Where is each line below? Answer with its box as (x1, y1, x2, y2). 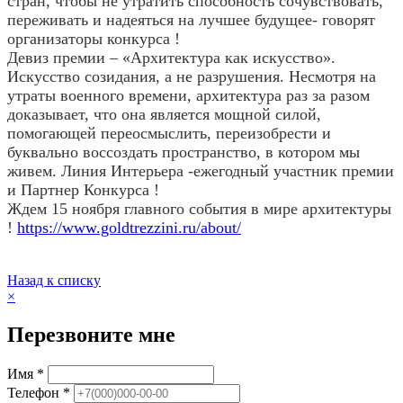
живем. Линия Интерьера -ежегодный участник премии (7, 162, 394, 181)
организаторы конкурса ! (7, 30, 180, 49)
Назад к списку (7, 273, 101, 289)
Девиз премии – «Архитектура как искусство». (7, 49, 336, 67)
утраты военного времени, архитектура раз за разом (7, 86, 370, 105)
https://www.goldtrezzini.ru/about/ (17, 219, 241, 237)
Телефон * (7, 384, 74, 400)
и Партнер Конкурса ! (7, 181, 159, 200)
